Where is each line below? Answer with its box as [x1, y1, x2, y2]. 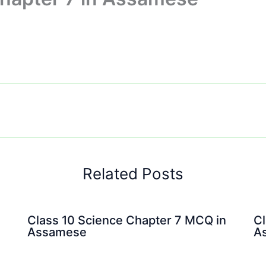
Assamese [27, 225, 87, 239]
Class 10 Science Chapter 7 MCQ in [27, 213, 226, 227]
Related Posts [83, 164, 183, 183]
